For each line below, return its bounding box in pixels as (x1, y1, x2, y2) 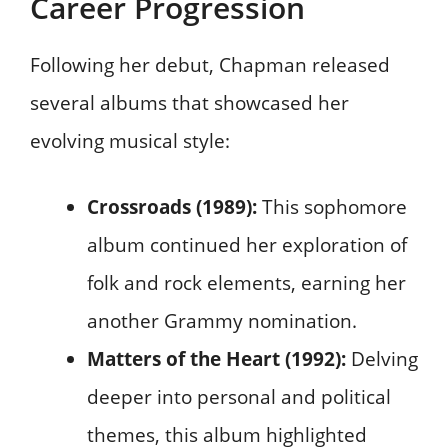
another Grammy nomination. (87, 308, 357, 335)
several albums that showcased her (30, 89, 349, 116)
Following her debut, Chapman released (30, 51, 390, 78)
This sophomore (257, 194, 407, 221)
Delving (346, 346, 418, 373)
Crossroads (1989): (87, 194, 257, 221)
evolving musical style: (30, 127, 230, 154)
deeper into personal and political (87, 384, 391, 411)
